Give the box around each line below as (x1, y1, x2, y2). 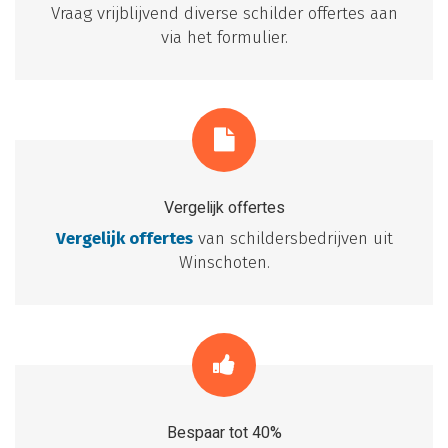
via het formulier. (160, 27, 288, 49)
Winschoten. (178, 252, 270, 274)
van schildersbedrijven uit (192, 228, 393, 250)
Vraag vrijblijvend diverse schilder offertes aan (50, 3, 398, 25)
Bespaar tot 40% (166, 421, 282, 446)
